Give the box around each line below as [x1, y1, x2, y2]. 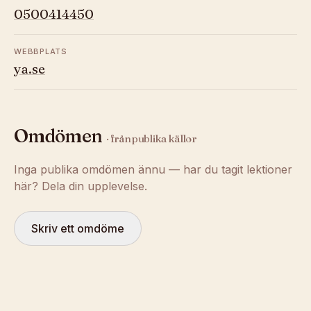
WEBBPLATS [14, 47, 67, 56]
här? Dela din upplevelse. [14, 179, 147, 193]
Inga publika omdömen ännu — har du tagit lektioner [14, 162, 292, 176]
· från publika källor [106, 132, 197, 145]
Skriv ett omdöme [31, 221, 124, 235]
